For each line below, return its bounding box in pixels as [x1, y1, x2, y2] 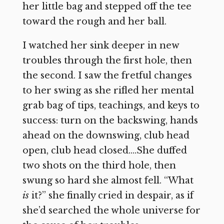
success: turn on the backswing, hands [22, 115, 198, 126]
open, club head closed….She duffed [22, 145, 187, 156]
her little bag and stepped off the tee [22, 1, 191, 12]
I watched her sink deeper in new [22, 40, 179, 51]
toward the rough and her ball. [22, 16, 166, 27]
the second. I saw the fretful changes [22, 70, 192, 81]
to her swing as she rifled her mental [22, 85, 194, 96]
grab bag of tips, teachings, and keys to [22, 100, 199, 111]
